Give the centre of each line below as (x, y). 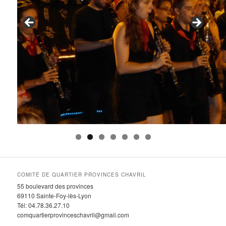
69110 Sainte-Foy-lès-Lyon (54, 196)
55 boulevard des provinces (55, 186)
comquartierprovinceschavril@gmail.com (73, 215)
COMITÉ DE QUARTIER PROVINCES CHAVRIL (82, 175)
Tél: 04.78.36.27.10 (44, 205)
